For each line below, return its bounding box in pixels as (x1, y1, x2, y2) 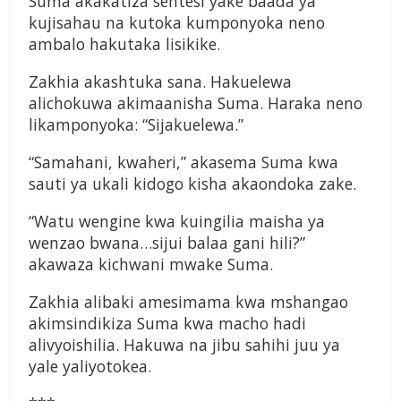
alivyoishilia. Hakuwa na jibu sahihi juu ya (29, 334, 340, 356)
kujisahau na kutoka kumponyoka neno (29, 12, 325, 34)
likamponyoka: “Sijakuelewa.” (29, 114, 243, 136)
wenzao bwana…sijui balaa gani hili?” (29, 232, 305, 254)
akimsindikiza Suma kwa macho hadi (29, 312, 306, 335)
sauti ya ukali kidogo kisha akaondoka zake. (29, 173, 356, 195)
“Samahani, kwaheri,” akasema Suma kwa (29, 151, 338, 174)
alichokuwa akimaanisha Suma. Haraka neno (29, 92, 363, 115)
